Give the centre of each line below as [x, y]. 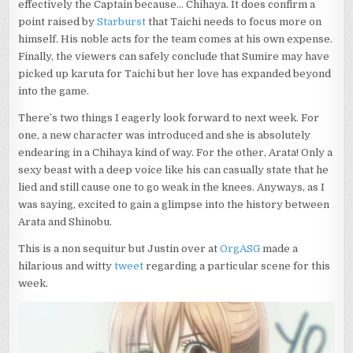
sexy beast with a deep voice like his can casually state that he [174, 169]
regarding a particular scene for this [237, 266]
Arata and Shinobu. [65, 221]
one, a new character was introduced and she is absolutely [165, 135]
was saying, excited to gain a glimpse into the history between [174, 204]
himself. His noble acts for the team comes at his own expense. [176, 39]
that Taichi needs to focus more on [234, 21]
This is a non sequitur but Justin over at [119, 248]
